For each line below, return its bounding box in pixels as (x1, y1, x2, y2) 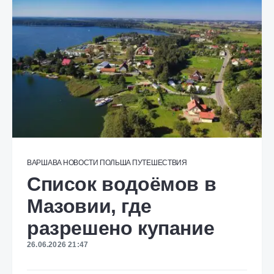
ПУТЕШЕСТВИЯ (132, 158, 187, 167)
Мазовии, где (27, 195, 152, 217)
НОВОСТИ (62, 158, 98, 167)
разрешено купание (27, 217, 215, 239)
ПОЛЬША (99, 158, 131, 167)
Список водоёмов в (27, 173, 217, 195)
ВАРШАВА (27, 158, 62, 167)
